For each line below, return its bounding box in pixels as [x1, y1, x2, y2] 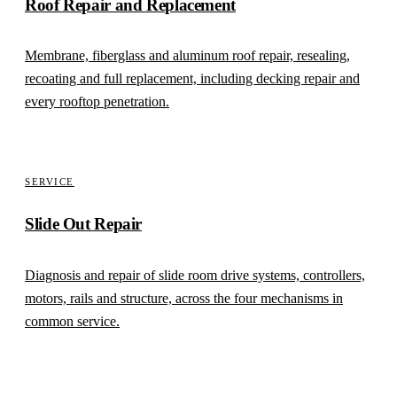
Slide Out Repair [25, 214, 143, 234]
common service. [25, 314, 120, 330]
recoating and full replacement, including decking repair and [25, 71, 360, 87]
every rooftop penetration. [25, 94, 169, 110]
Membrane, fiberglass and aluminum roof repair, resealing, [25, 48, 350, 64]
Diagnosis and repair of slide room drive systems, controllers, [25, 268, 365, 284]
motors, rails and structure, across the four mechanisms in [25, 291, 343, 307]
